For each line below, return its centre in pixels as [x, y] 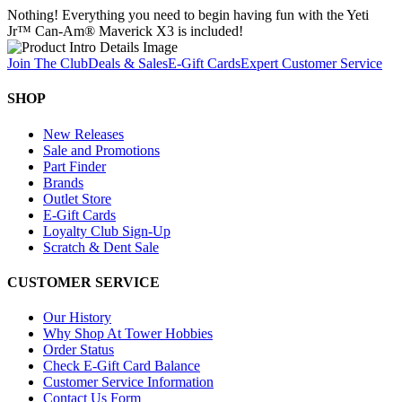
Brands [63, 182]
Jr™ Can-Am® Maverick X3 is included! [125, 31]
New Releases [83, 134]
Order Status [79, 350]
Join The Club [48, 63]
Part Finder [74, 166]
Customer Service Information [128, 382]
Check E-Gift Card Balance [122, 366]
